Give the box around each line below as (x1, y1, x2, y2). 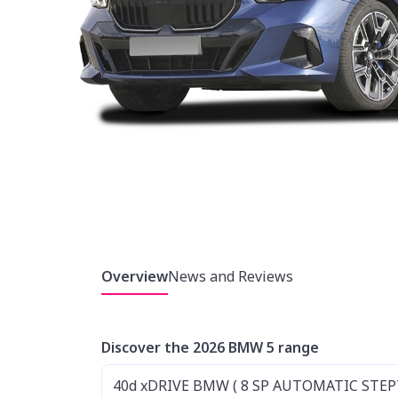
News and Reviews (168, 267, 293, 286)
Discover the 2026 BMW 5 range (101, 338, 319, 357)
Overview (101, 267, 168, 286)
